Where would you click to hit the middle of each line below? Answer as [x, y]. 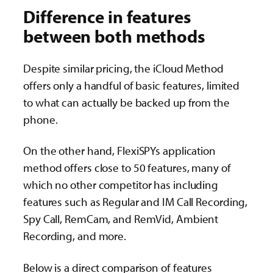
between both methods [114, 36]
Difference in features [107, 17]
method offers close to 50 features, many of [127, 168]
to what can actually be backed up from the [126, 103]
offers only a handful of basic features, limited [132, 86]
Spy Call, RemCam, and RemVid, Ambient [121, 219]
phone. [41, 120]
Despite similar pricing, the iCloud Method [123, 69]
